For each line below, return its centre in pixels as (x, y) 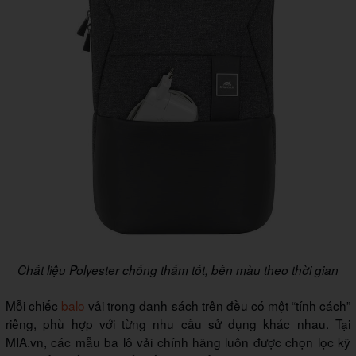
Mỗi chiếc (34, 306)
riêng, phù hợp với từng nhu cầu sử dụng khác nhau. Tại (178, 324)
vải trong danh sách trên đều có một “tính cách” (218, 306)
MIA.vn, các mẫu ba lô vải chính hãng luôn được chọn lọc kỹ (178, 342)
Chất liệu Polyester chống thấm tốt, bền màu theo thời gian (178, 270)
